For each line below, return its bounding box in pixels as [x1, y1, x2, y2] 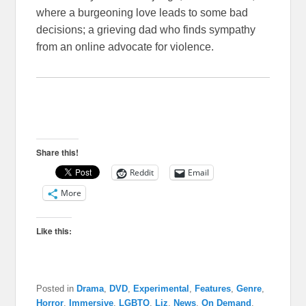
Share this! [36, 146, 79, 159]
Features [195, 283, 232, 294]
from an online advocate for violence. [36, 41, 214, 53]
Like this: [36, 225, 72, 238]
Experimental [133, 283, 190, 294]
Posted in [36, 283, 74, 294]
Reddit [130, 167, 154, 179]
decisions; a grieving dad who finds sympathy [36, 24, 256, 36]
